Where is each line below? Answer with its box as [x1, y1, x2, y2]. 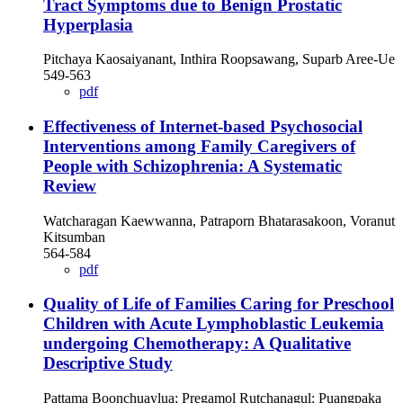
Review [43, 176, 96, 196]
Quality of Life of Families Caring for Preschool [43, 294, 394, 314]
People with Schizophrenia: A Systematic [43, 157, 342, 176]
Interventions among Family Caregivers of [43, 137, 355, 157]
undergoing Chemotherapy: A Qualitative [43, 334, 351, 354]
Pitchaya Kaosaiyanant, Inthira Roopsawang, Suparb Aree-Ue [43, 51, 395, 67]
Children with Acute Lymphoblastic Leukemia [43, 314, 384, 334]
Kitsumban [43, 228, 105, 245]
